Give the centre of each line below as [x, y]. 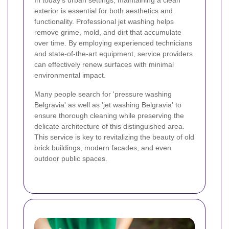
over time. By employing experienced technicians [113, 43]
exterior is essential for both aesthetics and [104, 11]
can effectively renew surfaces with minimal [104, 65]
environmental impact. [70, 75]
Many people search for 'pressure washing [103, 94]
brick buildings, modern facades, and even [103, 148]
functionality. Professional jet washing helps [104, 22]
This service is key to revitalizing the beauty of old [114, 137]
